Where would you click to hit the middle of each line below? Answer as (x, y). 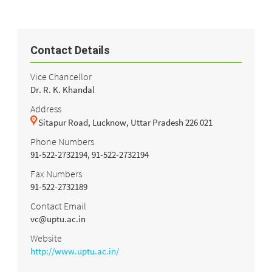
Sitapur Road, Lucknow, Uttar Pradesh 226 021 (125, 122)
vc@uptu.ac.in (58, 219)
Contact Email (58, 206)
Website (46, 238)
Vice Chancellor (61, 76)
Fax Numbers (56, 173)
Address (46, 108)
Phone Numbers (62, 141)
